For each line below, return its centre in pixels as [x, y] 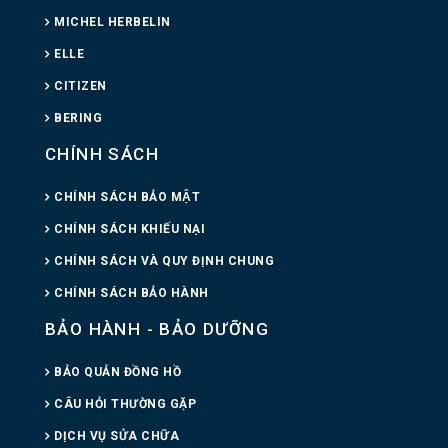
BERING [78, 117]
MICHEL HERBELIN [112, 21]
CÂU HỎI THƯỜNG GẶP [125, 403]
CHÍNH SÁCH [102, 153]
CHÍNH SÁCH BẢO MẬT [127, 196]
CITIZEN [80, 85]
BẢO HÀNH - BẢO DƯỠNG [157, 328]
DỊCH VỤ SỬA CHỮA [116, 435]
